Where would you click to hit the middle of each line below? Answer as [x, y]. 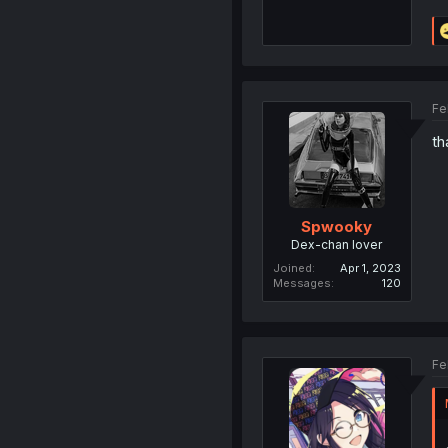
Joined [292, 267]
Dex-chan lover [337, 244]
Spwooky [337, 226]
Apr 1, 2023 [370, 267]
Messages [301, 282]
